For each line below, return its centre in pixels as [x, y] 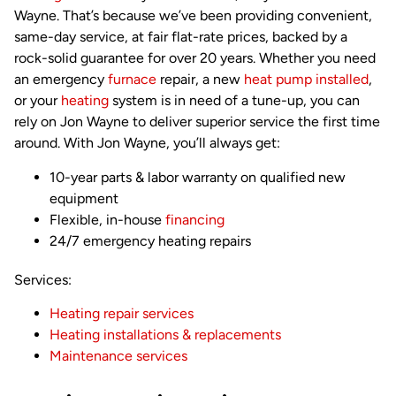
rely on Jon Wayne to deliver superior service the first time [197, 122]
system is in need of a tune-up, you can [234, 101]
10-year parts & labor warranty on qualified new [198, 177]
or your [38, 101]
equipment [84, 198]
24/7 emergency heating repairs [150, 240]
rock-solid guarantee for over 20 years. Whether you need [195, 58]
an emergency [61, 80]
